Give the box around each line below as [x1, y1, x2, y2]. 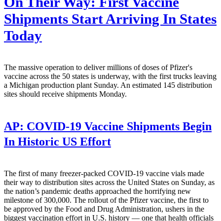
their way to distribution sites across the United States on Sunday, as [4, 178, 215, 186]
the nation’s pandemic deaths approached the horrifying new [4, 186, 191, 195]
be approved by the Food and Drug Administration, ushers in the [4, 204, 204, 213]
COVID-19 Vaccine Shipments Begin [24, 119, 212, 133]
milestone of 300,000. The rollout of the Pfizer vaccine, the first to [4, 195, 209, 204]
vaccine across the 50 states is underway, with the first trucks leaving [4, 72, 217, 81]
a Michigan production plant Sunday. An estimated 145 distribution [4, 81, 212, 90]
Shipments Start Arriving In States [4, 11, 217, 27]
